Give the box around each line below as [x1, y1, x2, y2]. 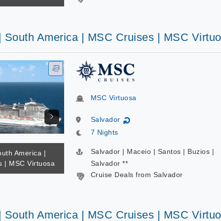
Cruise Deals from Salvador [90, 171, 183, 179]
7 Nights [90, 128, 118, 136]
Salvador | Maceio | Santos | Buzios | [90, 147, 214, 155]
